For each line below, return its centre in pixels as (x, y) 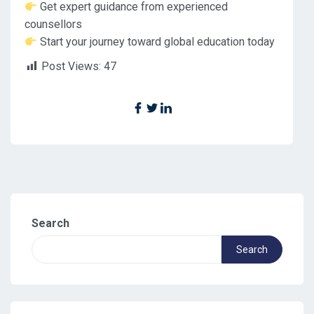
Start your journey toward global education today (156, 42)
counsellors (53, 25)
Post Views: (71, 67)
